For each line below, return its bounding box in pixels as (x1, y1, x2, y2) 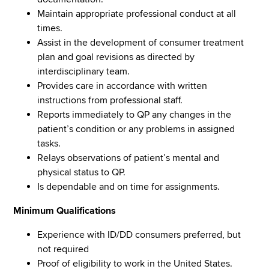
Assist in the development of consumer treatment (37, 36, 244, 49)
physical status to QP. (37, 166, 126, 178)
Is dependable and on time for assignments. (37, 180, 220, 193)
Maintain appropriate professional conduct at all (37, 7, 237, 20)
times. (37, 22, 63, 34)
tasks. (37, 137, 61, 150)
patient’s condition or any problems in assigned (37, 122, 235, 135)
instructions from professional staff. (37, 94, 183, 106)
